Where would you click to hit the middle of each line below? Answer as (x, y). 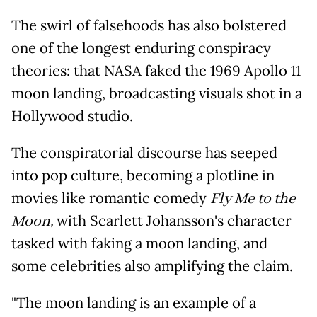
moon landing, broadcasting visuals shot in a (157, 93)
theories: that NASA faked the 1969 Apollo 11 (156, 70)
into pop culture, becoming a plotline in (143, 175)
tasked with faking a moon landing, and (139, 243)
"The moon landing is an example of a (134, 302)
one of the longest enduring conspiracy (141, 48)
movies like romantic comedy (111, 198)
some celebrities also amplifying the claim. (152, 266)
